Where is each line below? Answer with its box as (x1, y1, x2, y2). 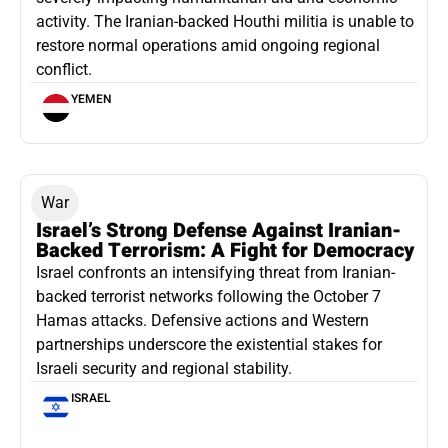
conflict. (36, 59, 92, 79)
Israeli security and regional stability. (36, 358, 292, 378)
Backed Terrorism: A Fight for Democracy (36, 235, 414, 265)
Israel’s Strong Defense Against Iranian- (36, 215, 401, 245)
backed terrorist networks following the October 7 (36, 286, 381, 306)
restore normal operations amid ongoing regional (36, 35, 380, 55)
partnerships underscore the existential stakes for (36, 334, 382, 354)
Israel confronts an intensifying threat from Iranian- (36, 262, 395, 282)
